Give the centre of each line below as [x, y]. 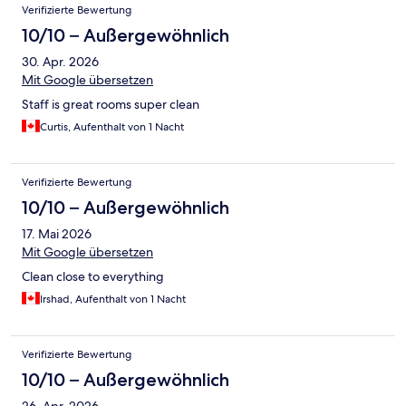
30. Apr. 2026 [60, 62]
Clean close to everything [93, 277]
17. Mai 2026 [57, 234]
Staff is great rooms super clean [111, 105]
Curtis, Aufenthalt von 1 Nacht [112, 127]
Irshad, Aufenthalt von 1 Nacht [113, 300]
